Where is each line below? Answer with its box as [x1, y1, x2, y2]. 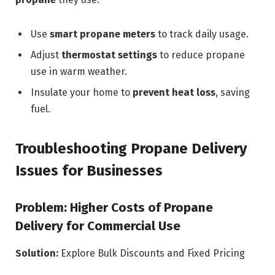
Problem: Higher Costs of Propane [15, 200, 213, 215]
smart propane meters [50, 28, 155, 41]
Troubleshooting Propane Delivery [15, 139, 247, 157]
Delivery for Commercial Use [15, 219, 180, 234]
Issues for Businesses [15, 161, 163, 179]
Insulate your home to [31, 87, 133, 99]
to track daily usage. [155, 28, 249, 41]
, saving [215, 87, 250, 99]
